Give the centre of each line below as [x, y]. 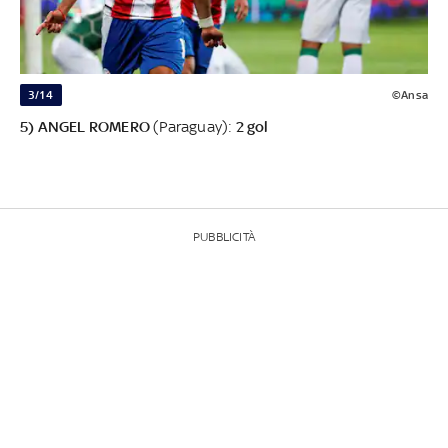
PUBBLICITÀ [224, 236]
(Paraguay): [193, 126]
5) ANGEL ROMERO [85, 126]
